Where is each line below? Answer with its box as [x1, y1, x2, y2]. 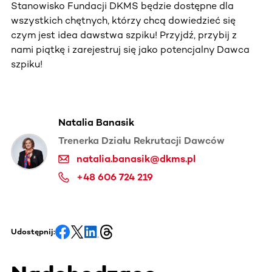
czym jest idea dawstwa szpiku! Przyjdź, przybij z [11, 29, 237, 41]
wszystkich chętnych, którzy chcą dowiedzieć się [11, 14, 236, 26]
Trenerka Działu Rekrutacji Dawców [58, 134, 225, 146]
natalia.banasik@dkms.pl [76, 152, 195, 165]
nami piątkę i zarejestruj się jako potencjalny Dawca [11, 43, 250, 55]
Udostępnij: [11, 226, 55, 236]
